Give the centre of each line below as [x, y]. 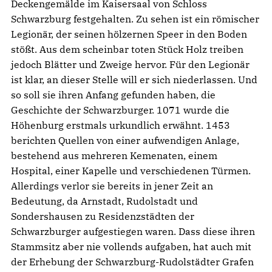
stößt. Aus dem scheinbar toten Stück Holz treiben [127, 49]
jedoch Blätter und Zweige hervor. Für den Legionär [130, 64]
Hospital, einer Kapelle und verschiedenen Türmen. [131, 170]
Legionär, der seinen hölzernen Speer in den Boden [129, 34]
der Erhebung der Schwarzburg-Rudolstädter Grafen [132, 261]
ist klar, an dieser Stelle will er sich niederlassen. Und [134, 79]
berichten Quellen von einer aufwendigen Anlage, [125, 140]
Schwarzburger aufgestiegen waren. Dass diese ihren [133, 231]
